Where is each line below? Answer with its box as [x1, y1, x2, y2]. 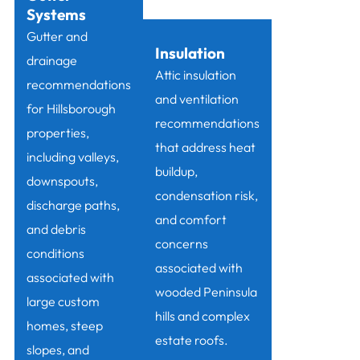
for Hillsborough [26, 100, 116, 117]
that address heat [154, 139, 256, 156]
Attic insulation [154, 67, 236, 84]
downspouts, [26, 173, 98, 190]
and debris [26, 221, 86, 238]
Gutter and [26, 28, 88, 45]
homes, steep [26, 317, 103, 334]
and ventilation [154, 91, 239, 108]
